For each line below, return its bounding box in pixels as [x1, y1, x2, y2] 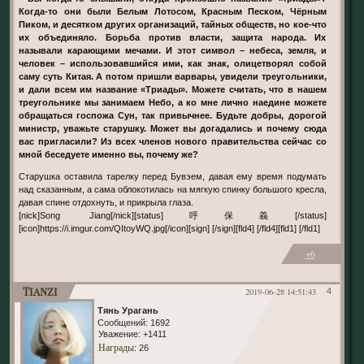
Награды [97, 340, 134, 354]
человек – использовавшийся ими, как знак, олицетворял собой [19, 58, 327, 68]
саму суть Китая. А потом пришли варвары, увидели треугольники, [19, 71, 327, 81]
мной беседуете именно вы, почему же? [19, 149, 199, 159]
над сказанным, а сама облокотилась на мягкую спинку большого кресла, [19, 184, 327, 194]
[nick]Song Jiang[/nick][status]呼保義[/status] [19, 210, 327, 220]
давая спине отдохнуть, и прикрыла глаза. [19, 197, 194, 207]
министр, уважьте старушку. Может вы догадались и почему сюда [19, 123, 327, 133]
